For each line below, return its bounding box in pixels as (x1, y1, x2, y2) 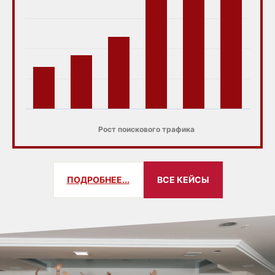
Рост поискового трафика (98, 124, 195, 134)
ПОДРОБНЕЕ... (66, 174, 130, 185)
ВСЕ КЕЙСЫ (157, 174, 209, 185)
